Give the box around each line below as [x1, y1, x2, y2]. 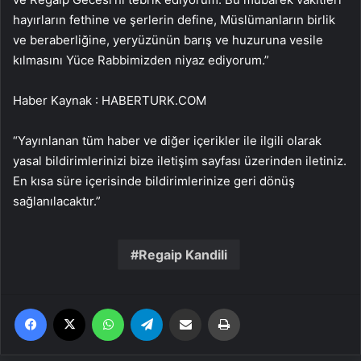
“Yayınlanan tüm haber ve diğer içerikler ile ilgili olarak [13, 133, 322, 148]
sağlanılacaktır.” [13, 193, 101, 209]
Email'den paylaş [201, 301, 232, 314]
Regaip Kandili [138, 247, 227, 263]
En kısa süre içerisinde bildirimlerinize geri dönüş [13, 173, 295, 189]
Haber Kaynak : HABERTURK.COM [13, 93, 206, 108]
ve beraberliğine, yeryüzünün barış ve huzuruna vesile [13, 32, 323, 48]
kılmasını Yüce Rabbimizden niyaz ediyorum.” [13, 52, 269, 68]
